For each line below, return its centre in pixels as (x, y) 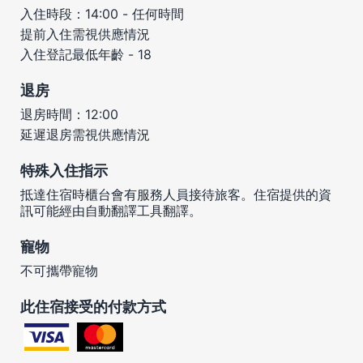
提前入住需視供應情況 (85, 34)
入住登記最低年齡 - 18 (86, 54)
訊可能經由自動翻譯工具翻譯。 (111, 210)
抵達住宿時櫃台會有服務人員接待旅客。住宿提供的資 (176, 194)
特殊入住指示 (64, 170)
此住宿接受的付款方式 (93, 306)
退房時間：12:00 (69, 114)
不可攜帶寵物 (59, 270)
